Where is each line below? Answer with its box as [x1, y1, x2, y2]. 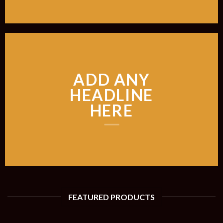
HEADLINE [70, 85, 153, 105]
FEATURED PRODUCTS [68, 192, 155, 202]
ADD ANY [73, 70, 150, 89]
